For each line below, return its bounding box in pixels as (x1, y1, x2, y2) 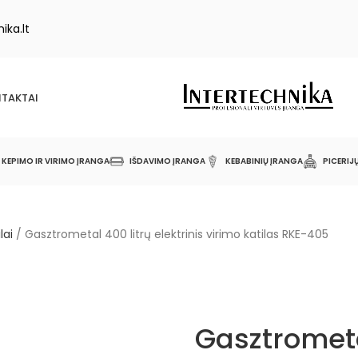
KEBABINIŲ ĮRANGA (225, 155, 303, 167)
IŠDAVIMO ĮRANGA (129, 155, 205, 167)
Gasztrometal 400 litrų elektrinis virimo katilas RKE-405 (25, 226, 328, 242)
